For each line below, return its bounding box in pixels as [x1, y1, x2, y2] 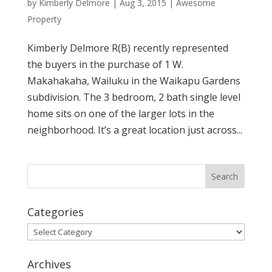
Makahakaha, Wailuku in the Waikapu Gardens [27, 74, 240, 87]
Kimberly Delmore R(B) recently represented [27, 41, 228, 55]
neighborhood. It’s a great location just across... [27, 123, 242, 137]
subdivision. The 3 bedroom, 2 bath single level [27, 90, 240, 104]
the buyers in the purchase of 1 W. [27, 58, 183, 71]
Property [27, 13, 61, 25]
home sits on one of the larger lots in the [27, 107, 214, 120]
